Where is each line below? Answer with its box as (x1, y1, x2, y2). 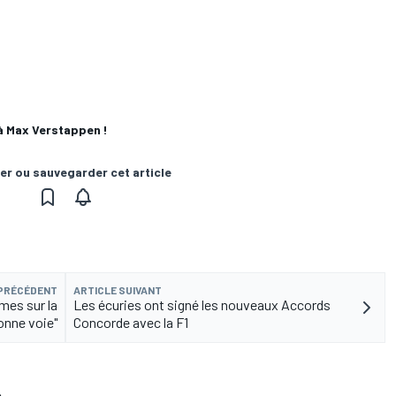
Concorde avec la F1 (73, 314, 188, 331)
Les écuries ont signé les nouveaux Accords (73, 296, 331, 314)
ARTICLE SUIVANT (73, 284, 162, 297)
